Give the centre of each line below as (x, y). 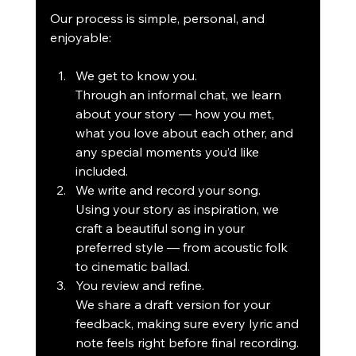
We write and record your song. (168, 190)
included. (101, 171)
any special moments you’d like (168, 152)
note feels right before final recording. (187, 343)
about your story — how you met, (176, 114)
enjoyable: (80, 38)
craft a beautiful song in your (161, 228)
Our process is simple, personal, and (159, 19)
